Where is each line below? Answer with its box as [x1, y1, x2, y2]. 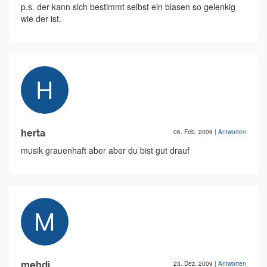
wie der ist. [21, 13, 61, 25]
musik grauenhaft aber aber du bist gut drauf [21, 144, 190, 157]
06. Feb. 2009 [173, 128, 215, 136]
